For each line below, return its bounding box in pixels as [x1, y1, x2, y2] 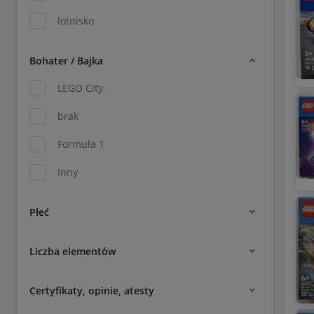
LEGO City [57, 81, 103, 95]
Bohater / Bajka [29, 53, 103, 67]
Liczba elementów [29, 244, 116, 258]
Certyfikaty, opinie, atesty [29, 283, 154, 297]
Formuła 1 [57, 137, 104, 151]
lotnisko [57, 14, 94, 27]
